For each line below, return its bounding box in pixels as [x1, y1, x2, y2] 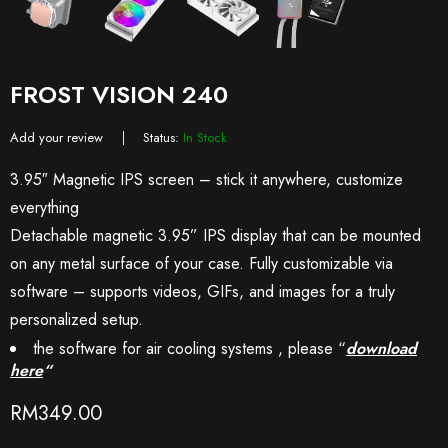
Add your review [10, 128, 103, 148]
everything [10, 196, 79, 220]
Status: [143, 128, 179, 148]
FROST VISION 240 [10, 77, 228, 113]
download [346, 337, 417, 361]
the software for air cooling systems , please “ [33, 337, 346, 361]
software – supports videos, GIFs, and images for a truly [10, 280, 395, 304]
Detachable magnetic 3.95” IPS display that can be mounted [10, 224, 421, 248]
